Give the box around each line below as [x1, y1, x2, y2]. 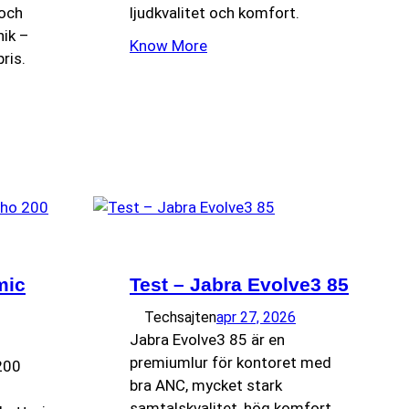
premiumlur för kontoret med [130, 352, 331, 372]
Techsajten [144, 308, 216, 326]
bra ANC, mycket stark [130, 375, 282, 394]
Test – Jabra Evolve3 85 [130, 273, 349, 295]
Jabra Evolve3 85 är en [130, 330, 285, 349]
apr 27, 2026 [216, 308, 296, 326]
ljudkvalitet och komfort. [130, 4, 299, 22]
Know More [130, 36, 207, 55]
